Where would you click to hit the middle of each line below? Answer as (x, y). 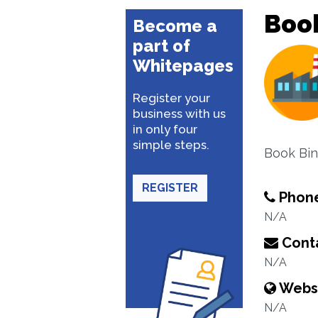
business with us (179, 114)
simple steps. (171, 145)
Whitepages (183, 66)
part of (161, 46)
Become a (175, 26)
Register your (171, 98)
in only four (165, 129)
